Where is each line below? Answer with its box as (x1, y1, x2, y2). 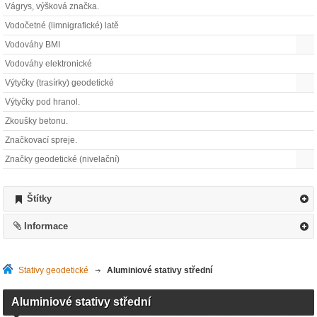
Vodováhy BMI (5, 40, 61, 50)
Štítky (26, 193, 52, 204)
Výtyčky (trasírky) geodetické (5, 78, 115, 88)
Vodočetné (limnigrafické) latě (5, 21, 120, 30)
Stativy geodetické (18, 265, 89, 275)
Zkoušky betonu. (5, 116, 69, 126)
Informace (23, 221, 68, 231)
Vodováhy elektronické (5, 59, 93, 69)
